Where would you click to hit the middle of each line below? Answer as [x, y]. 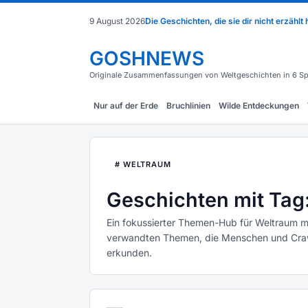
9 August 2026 [117, 21]
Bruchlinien [188, 106]
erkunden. [129, 253]
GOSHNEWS [147, 58]
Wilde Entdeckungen [259, 106]
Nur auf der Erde [126, 106]
